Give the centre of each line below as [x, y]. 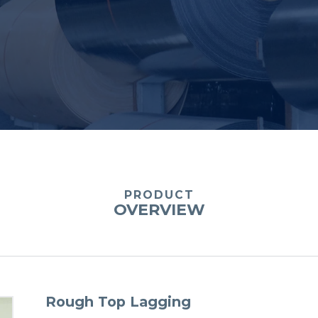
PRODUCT [159, 195]
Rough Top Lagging [119, 302]
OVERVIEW [159, 210]
